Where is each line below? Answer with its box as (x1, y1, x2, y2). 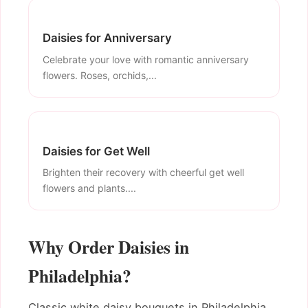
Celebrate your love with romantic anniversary (43, 53, 249, 65)
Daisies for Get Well (43, 144, 150, 158)
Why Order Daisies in (28, 234, 189, 261)
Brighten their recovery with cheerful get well (43, 166, 244, 179)
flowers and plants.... (43, 182, 136, 195)
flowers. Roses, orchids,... (43, 69, 157, 81)
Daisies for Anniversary (43, 31, 172, 45)
